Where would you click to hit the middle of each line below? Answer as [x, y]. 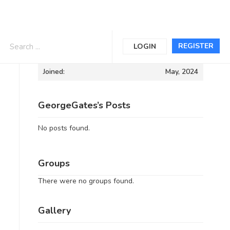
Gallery [54, 210]
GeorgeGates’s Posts [84, 105]
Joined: [54, 72]
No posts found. [64, 128]
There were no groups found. [86, 181]
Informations [65, 45]
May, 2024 [182, 72]
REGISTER [196, 46]
